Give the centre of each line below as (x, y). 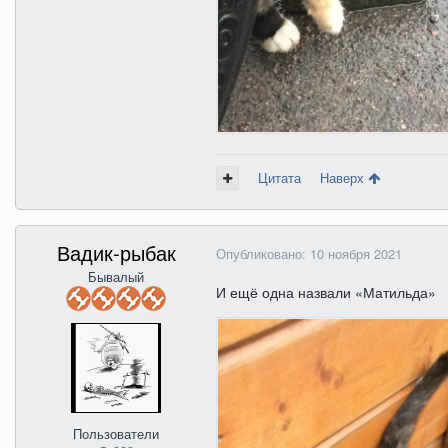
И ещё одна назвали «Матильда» (326, 292)
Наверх (344, 178)
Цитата (279, 178)
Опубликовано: (263, 254)
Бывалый (116, 277)
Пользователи (116, 434)
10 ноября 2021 (356, 254)
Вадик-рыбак (116, 253)
